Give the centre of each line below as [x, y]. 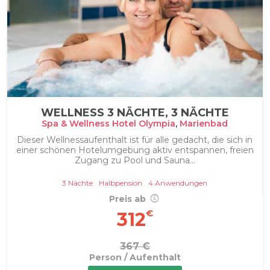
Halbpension [121, 183]
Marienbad [204, 123]
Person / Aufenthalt [135, 257]
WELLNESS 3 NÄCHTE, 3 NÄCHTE [135, 112]
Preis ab [128, 199]
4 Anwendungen [178, 183]
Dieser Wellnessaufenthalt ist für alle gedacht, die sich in [135, 140]
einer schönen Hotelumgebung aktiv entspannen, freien [135, 150]
